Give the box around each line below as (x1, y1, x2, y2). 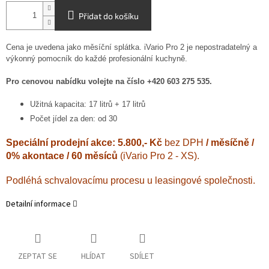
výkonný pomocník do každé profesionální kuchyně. (6, 54, 187, 64)
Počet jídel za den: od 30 (30, 114, 117, 124)
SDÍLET (130, 250, 154, 263)
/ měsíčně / (204, 138, 254, 148)
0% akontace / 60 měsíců (6, 151, 120, 162)
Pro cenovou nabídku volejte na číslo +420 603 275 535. (6, 77, 212, 86)
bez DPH (165, 138, 204, 148)
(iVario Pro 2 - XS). (120, 151, 199, 162)
